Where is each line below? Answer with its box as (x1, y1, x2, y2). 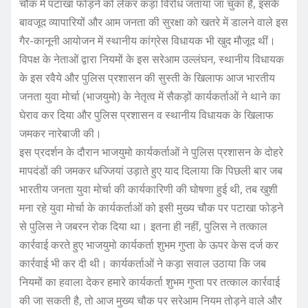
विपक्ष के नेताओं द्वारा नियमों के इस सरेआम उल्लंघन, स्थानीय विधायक (19, 51, 284, 67)
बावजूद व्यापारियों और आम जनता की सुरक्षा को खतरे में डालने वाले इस (19, 14, 288, 30)
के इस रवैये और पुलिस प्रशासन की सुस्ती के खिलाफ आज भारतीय (19, 69, 275, 85)
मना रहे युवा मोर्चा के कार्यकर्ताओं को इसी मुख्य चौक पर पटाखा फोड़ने (19, 199, 283, 215)
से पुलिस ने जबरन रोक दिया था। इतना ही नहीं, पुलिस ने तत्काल (19, 218, 267, 234)
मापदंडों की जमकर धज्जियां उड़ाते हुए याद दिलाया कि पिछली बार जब (19, 162, 283, 178)
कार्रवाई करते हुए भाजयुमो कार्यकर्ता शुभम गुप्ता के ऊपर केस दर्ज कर (19, 236, 278, 252)
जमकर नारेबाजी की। (19, 125, 102, 141)
